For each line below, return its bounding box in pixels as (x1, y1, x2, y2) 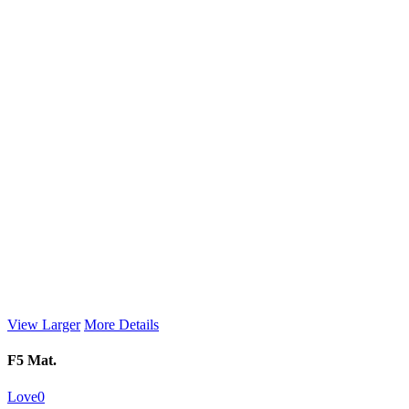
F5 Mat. (7, 352, 57, 369)
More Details (84, 317, 159, 333)
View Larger (7, 317, 80, 333)
